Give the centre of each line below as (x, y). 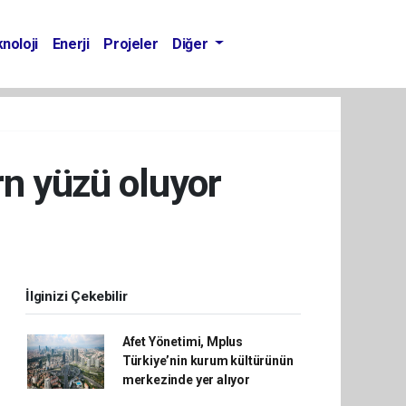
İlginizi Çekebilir (77, 296)
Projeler (131, 43)
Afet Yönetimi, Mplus (182, 342)
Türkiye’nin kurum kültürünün (208, 361)
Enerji (71, 43)
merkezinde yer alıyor (186, 380)
